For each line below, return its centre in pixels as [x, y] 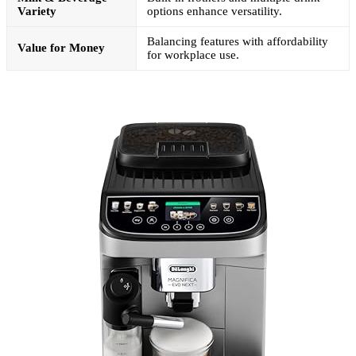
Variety [37, 11]
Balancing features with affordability [238, 41]
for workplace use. [193, 54]
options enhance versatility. [215, 11]
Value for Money [61, 47]
